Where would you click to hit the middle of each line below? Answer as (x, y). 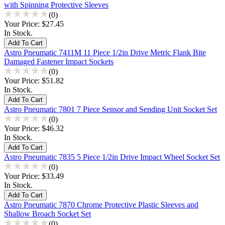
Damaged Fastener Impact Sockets (59, 61)
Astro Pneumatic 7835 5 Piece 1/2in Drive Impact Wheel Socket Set (112, 157)
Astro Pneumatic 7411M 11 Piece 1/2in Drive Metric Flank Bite (105, 52)
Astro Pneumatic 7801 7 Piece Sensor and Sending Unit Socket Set (110, 109)
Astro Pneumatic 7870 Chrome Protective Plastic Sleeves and (101, 204)
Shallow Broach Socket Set (47, 213)
